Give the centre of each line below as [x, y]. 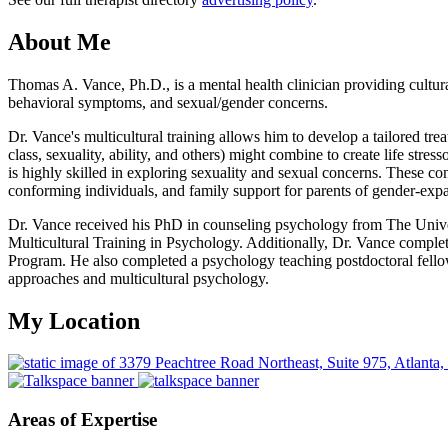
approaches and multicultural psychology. [138, 278]
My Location [74, 320]
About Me [59, 41]
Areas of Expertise [82, 420]
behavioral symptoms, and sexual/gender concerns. [168, 102]
